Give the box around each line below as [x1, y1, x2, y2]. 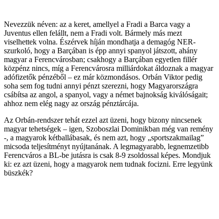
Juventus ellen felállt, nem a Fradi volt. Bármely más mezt [4, 28, 182, 37]
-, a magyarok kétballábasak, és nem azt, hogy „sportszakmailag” [4, 133, 204, 142]
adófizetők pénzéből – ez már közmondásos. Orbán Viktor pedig [4, 72, 202, 81]
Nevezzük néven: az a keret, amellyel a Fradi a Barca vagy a [4, 20, 190, 28]
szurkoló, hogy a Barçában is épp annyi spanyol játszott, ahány [4, 46, 197, 55]
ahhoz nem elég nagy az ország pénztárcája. [4, 99, 139, 108]
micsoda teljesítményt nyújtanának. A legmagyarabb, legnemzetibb [4, 142, 209, 151]
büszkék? [4, 168, 33, 177]
